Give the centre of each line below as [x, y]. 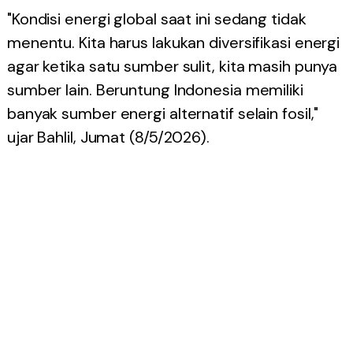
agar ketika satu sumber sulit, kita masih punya [172, 66]
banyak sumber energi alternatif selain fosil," [163, 113]
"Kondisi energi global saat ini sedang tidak [156, 19]
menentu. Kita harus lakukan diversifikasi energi [173, 43]
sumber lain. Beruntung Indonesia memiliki [155, 90]
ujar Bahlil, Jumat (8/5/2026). [108, 137]
